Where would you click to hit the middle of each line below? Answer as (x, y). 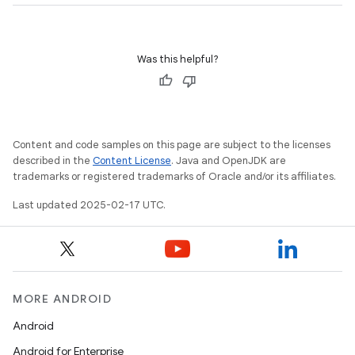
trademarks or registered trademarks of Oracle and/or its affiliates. (174, 176)
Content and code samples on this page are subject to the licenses (172, 145)
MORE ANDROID (62, 299)
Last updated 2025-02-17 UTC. (89, 205)
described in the (53, 160)
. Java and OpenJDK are (229, 160)
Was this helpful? (177, 59)
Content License (132, 160)
